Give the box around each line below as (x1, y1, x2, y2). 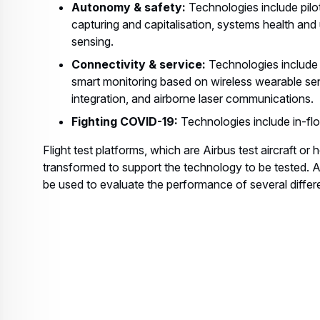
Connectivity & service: (71, 57, 209, 72)
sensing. (71, 34, 114, 49)
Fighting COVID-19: (71, 114, 178, 129)
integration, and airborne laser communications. (71, 91, 316, 106)
